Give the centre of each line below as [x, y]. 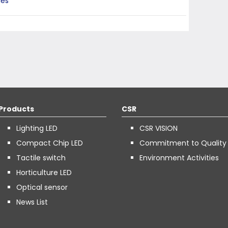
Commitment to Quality [183, 143]
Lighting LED [37, 129]
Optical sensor [42, 188]
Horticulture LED [44, 173]
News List [32, 202]
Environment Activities [179, 158]
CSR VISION [159, 129]
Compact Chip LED [49, 143]
